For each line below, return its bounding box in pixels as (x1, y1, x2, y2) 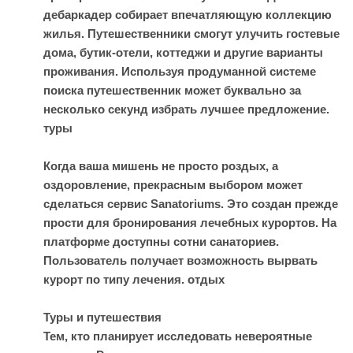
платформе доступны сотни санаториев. (43, 235, 279, 248)
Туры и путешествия (43, 310, 162, 324)
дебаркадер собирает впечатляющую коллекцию (43, 8, 332, 21)
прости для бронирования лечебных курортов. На (43, 216, 336, 229)
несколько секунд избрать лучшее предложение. (43, 102, 329, 116)
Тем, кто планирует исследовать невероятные (43, 329, 312, 343)
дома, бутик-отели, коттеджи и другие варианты (43, 46, 323, 59)
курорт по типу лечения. (43, 273, 188, 286)
